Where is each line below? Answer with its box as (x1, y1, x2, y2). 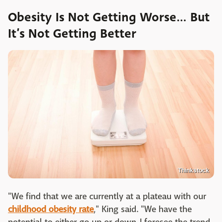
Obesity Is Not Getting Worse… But (8, 8, 210, 27)
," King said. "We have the (94, 204, 192, 216)
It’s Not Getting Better (8, 25, 136, 43)
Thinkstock (178, 167, 209, 174)
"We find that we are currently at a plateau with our (8, 191, 206, 203)
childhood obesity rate (8, 204, 94, 216)
